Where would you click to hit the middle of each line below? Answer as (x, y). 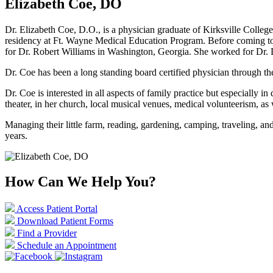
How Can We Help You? (80, 182)
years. (16, 135)
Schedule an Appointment (67, 246)
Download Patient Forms (65, 221)
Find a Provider (47, 233)
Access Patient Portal (57, 209)
